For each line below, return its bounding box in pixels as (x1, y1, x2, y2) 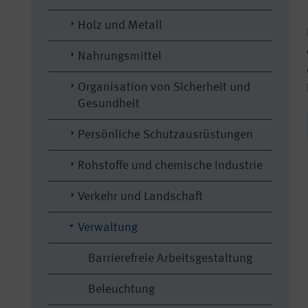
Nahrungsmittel (78, 50, 162, 63)
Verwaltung (78, 221, 137, 234)
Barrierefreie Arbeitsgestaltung (88, 252, 252, 265)
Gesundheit (78, 98, 140, 110)
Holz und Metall (78, 19, 162, 32)
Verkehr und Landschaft (78, 190, 203, 203)
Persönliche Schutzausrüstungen (78, 129, 253, 141)
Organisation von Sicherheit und (78, 81, 250, 93)
